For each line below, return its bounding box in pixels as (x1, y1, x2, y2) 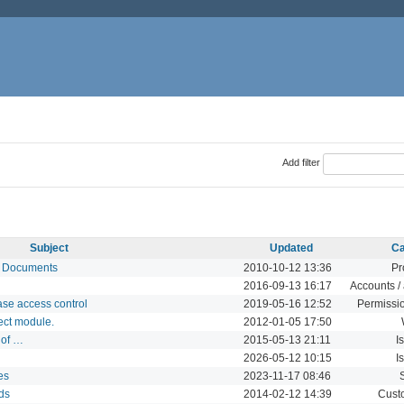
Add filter (281, 157, 320, 169)
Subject (30, 241, 69, 254)
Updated (269, 241, 313, 254)
